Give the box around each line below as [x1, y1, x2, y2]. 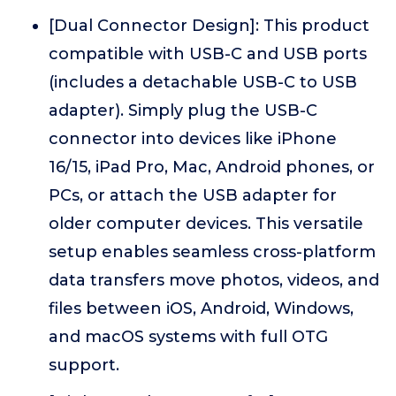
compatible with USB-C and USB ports [49, 44, 367, 64]
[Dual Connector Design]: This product [49, 16, 369, 35]
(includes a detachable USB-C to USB [49, 72, 357, 92]
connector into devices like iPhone [49, 129, 337, 148]
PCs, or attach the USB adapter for [49, 186, 337, 205]
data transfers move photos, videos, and [49, 270, 379, 290]
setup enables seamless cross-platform [49, 242, 376, 262]
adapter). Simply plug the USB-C [49, 101, 317, 120]
